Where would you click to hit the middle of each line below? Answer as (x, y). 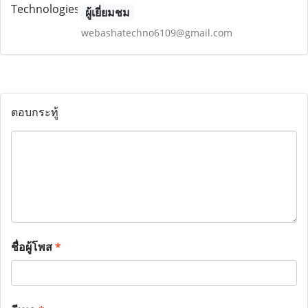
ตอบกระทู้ (35, 112)
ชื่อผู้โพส (33, 247)
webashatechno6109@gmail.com (156, 33)
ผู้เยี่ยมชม (107, 12)
